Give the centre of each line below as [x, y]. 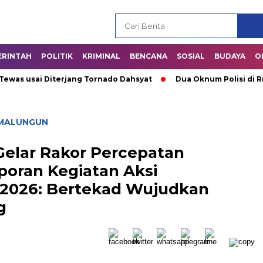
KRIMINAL [101, 56]
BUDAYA [230, 56]
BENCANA [149, 56]
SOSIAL [191, 56]
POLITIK [57, 56]
